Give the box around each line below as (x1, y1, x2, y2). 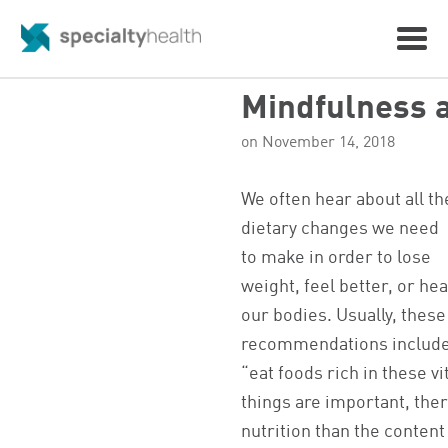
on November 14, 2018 (241, 135, 396, 152)
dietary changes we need (241, 220, 440, 238)
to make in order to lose (241, 249, 432, 267)
